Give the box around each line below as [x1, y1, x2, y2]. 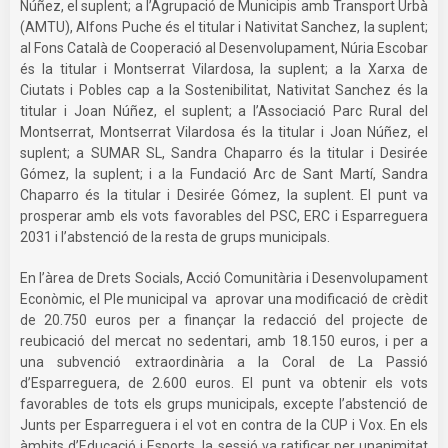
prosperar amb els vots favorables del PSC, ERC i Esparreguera [20, 207, 428, 224]
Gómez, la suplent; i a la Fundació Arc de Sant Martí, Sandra [20, 165, 428, 182]
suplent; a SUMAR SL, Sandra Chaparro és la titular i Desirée [20, 144, 428, 161]
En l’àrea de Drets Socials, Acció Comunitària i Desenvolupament [20, 269, 428, 286]
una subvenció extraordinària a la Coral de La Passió [20, 353, 428, 370]
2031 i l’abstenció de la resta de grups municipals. [20, 228, 330, 245]
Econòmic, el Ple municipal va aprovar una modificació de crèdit [20, 290, 428, 307]
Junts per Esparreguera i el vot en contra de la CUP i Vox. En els [20, 416, 428, 433]
